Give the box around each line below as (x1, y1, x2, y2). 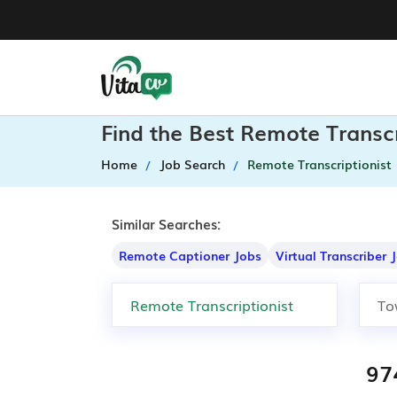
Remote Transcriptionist (247, 155, 392, 173)
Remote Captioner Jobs (119, 246, 261, 264)
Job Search (160, 155, 225, 173)
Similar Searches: (112, 214, 221, 233)
